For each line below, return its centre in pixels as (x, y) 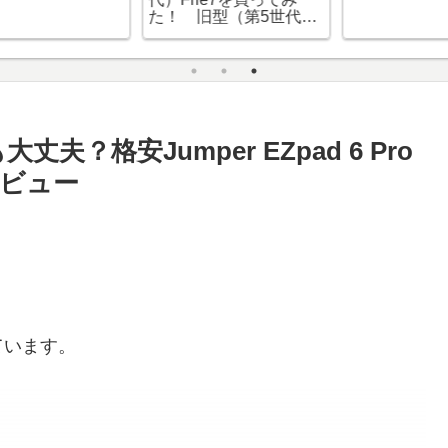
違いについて (84, 50)
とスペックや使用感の (116, 33)
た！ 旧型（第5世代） (121, 16)
